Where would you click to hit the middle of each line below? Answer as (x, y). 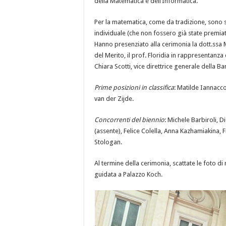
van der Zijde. (114, 99)
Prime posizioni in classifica (134, 88)
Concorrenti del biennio (129, 120)
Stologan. (108, 142)
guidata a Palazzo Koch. (128, 175)
